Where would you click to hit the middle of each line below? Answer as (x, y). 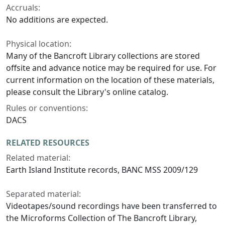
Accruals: (23, 7)
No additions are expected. (57, 19)
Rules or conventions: (47, 108)
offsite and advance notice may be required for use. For (111, 68)
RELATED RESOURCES (48, 142)
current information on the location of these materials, (110, 80)
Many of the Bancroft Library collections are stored (103, 55)
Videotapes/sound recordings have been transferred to (111, 206)
